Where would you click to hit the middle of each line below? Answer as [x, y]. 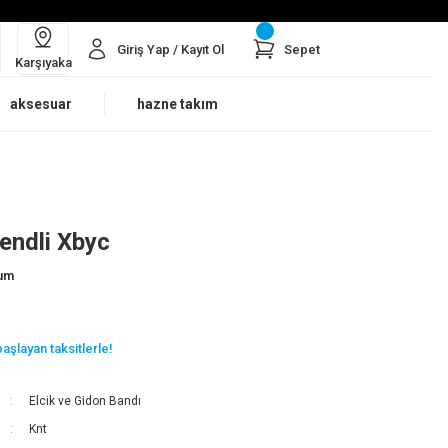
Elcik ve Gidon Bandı [84, 401]
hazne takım [177, 104]
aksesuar [41, 104]
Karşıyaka [43, 62]
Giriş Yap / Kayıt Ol [170, 49]
